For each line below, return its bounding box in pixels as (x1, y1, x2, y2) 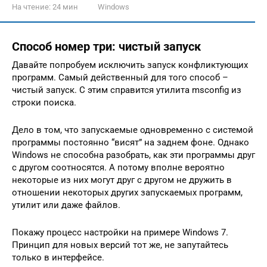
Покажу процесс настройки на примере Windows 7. (12, 226, 228, 238)
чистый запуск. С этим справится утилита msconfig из (12, 84, 241, 95)
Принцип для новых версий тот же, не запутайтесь (12, 239, 228, 250)
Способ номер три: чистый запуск (12, 40, 201, 54)
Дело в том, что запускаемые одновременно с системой (12, 124, 253, 135)
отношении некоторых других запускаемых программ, (12, 187, 243, 198)
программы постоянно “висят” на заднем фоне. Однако (12, 136, 249, 148)
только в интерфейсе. (12, 252, 104, 263)
